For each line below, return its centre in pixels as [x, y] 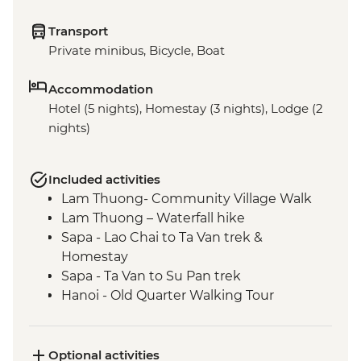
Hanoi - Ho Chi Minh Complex [157, 334]
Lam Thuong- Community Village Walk [187, 199]
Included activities [104, 180]
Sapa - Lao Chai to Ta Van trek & [162, 238]
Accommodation [101, 89]
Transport [78, 31]
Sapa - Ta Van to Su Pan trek [151, 276]
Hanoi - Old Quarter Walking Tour [168, 296]
